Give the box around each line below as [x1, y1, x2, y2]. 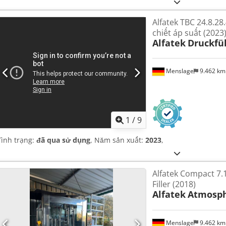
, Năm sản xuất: [90, 135, 145, 145]
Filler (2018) [152, 179, 196, 190]
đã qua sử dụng [36, 135, 90, 145]
